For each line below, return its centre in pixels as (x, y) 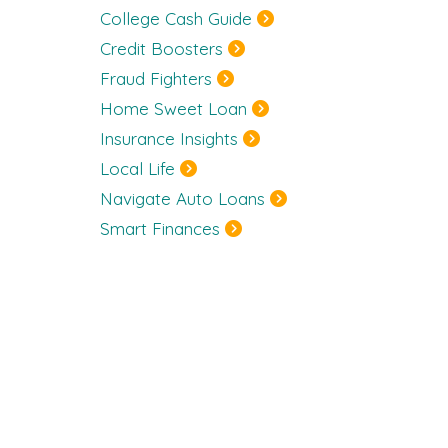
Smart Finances (160, 228)
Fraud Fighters (156, 78)
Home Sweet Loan (173, 108)
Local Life (137, 168)
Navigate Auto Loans (182, 198)
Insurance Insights (169, 138)
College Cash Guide (176, 18)
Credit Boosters (161, 48)
